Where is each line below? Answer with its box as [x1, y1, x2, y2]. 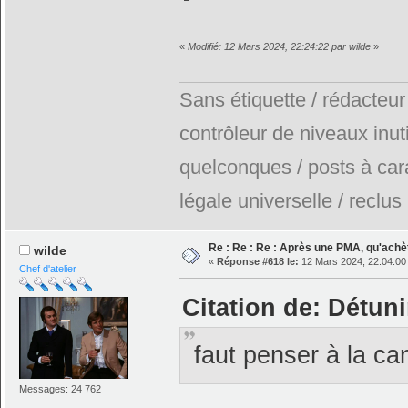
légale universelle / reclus [178, 189, 402, 212]
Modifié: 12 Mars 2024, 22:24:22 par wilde [187, 40, 371, 52]
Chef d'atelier [19, 263, 77, 275]
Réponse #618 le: [216, 255, 299, 267]
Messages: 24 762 [19, 382, 102, 394]
